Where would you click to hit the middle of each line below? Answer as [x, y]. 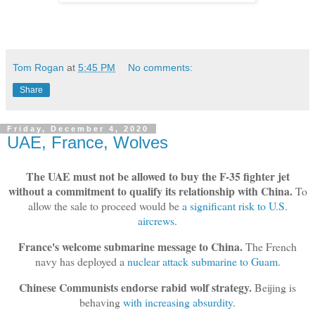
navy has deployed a [81, 261]
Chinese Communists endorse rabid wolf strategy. [137, 287]
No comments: [161, 68]
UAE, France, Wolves [88, 143]
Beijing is [275, 287]
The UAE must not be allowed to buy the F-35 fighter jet [157, 176]
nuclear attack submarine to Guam [202, 261]
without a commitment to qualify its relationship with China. [150, 191]
